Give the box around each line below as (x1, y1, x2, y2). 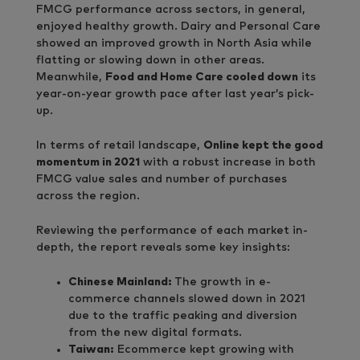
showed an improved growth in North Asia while (36, 37, 312, 49)
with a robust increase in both (140, 156, 316, 168)
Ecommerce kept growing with (114, 343, 294, 355)
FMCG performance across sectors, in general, (36, 3, 305, 15)
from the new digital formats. (68, 326, 242, 338)
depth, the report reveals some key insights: (36, 241, 290, 253)
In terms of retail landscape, (36, 139, 203, 151)
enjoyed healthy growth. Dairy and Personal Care (36, 20, 321, 32)
